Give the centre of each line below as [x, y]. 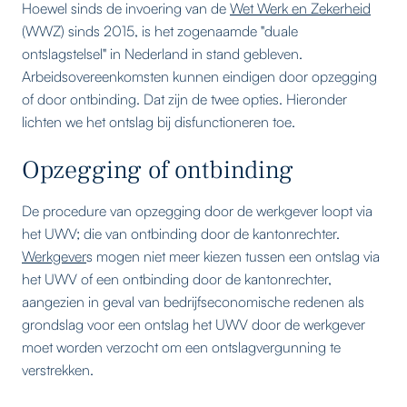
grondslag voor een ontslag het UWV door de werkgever [194, 324]
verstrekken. [58, 369]
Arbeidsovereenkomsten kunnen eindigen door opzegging [199, 76]
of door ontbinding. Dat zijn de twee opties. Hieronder [184, 99]
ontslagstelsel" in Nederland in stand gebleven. [162, 53]
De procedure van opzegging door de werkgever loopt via [197, 210]
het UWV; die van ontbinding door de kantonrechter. [181, 233]
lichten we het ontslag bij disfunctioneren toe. [159, 121]
